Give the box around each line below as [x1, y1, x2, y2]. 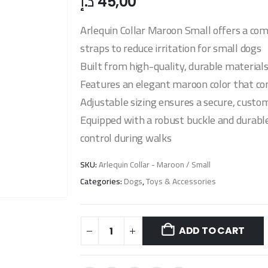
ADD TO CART [178, 224, 245, 238]
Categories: [80, 173, 124, 189]
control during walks [80, 127, 172, 148]
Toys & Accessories [145, 173, 216, 189]
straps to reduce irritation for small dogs [80, 37, 261, 58]
